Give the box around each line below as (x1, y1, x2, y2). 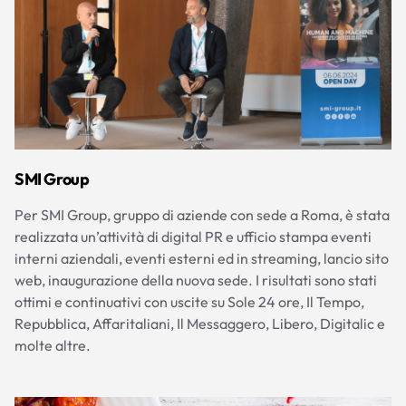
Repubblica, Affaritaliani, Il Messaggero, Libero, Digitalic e (14, 314, 385, 333)
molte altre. (14, 335, 91, 354)
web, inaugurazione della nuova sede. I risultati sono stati (14, 270, 377, 289)
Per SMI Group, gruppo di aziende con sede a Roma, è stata (14, 205, 390, 224)
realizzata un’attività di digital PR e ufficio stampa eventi (14, 227, 372, 246)
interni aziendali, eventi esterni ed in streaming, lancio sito (14, 248, 389, 267)
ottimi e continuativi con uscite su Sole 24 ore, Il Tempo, (14, 292, 364, 311)
